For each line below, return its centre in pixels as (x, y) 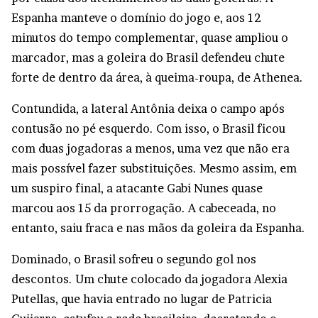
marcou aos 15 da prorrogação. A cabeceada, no (144, 208)
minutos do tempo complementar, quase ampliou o (150, 38)
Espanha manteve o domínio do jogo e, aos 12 (136, 18)
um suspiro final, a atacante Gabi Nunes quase (137, 188)
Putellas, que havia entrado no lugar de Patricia (142, 299)
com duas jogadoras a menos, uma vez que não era (150, 149)
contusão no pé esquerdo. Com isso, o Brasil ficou (148, 129)
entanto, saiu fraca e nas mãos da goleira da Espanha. (158, 228)
